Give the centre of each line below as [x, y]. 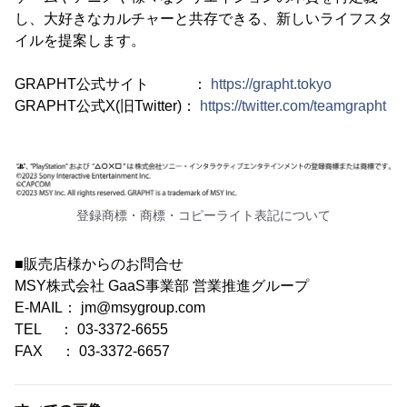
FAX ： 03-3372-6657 [92, 351]
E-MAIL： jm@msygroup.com [110, 307]
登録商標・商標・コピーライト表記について [203, 215]
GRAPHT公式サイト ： [113, 84]
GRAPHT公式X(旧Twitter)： [107, 105]
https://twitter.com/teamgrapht [293, 105]
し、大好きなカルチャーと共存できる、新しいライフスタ [203, 18]
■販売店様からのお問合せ [99, 263]
